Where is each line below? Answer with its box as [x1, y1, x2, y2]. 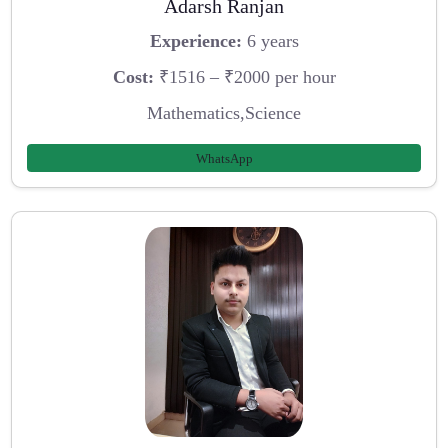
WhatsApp [195, 150, 253, 166]
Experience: [149, 31, 242, 52]
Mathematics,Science [147, 102, 301, 123]
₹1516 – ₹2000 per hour [153, 67, 336, 88]
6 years [241, 31, 299, 52]
